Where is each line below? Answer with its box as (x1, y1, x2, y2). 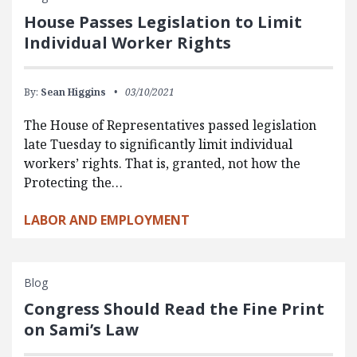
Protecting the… (24, 173, 123, 191)
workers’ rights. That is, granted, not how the (24, 154, 300, 172)
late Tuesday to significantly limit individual (24, 135, 292, 153)
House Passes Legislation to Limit (24, 10, 302, 33)
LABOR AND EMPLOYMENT (24, 210, 190, 229)
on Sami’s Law (24, 318, 139, 340)
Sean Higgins (41, 84, 106, 99)
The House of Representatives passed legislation (24, 116, 316, 134)
